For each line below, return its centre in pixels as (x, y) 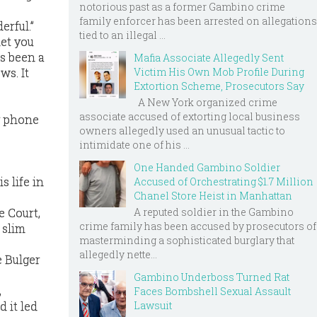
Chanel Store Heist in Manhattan (213, 195)
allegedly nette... (118, 254)
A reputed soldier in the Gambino (214, 212)
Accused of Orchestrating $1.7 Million (224, 181)
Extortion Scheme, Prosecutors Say (219, 86)
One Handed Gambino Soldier (207, 167)
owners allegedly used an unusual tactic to (182, 130)
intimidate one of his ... (134, 144)
